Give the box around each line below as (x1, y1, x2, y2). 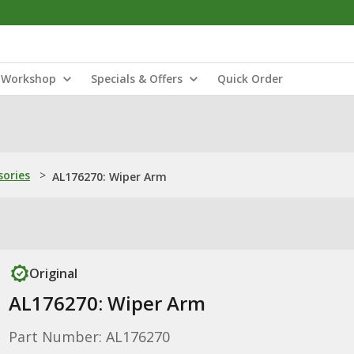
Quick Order (217, 71, 283, 86)
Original (28, 265, 77, 282)
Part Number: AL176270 (8, 327, 170, 346)
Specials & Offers (91, 71, 183, 86)
